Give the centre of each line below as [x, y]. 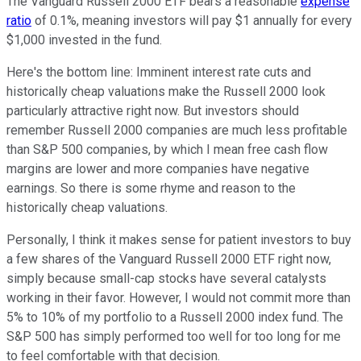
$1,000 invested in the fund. [84, 39]
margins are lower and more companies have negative [158, 168]
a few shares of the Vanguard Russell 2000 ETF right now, [169, 259]
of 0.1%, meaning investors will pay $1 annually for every [192, 20]
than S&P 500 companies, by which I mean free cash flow [167, 149]
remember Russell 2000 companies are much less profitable [177, 130]
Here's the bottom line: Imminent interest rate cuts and [159, 72]
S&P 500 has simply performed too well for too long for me [174, 336]
